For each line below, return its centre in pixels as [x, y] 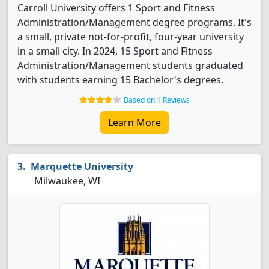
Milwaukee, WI [66, 181]
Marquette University [82, 166]
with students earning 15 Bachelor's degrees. [120, 80]
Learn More [134, 122]
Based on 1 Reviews [157, 100]
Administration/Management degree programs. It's [134, 22]
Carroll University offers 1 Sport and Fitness [116, 8]
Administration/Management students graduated [130, 65]
